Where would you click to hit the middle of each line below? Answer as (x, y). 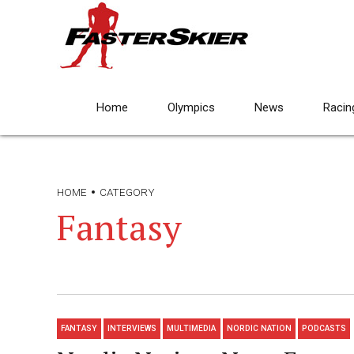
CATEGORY (127, 192)
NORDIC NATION (259, 329)
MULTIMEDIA (192, 329)
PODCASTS (324, 329)
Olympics (191, 107)
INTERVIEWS (132, 329)
